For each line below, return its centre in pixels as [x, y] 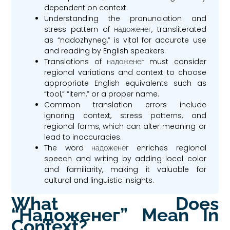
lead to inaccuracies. [83, 137]
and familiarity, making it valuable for [125, 169]
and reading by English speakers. [105, 51]
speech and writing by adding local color [125, 158]
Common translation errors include [125, 104]
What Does [115, 203]
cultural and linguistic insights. [99, 180]
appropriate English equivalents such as [125, 83]
